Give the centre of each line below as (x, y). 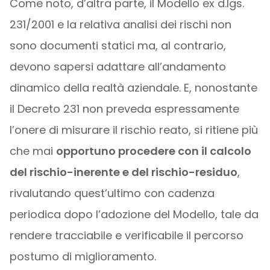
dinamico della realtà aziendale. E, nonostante (133, 88)
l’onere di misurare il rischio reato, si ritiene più (133, 130)
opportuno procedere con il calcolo (153, 151)
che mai (33, 151)
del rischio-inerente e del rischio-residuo (123, 172)
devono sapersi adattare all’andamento (118, 67)
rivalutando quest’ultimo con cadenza (112, 193)
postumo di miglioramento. (83, 256)
